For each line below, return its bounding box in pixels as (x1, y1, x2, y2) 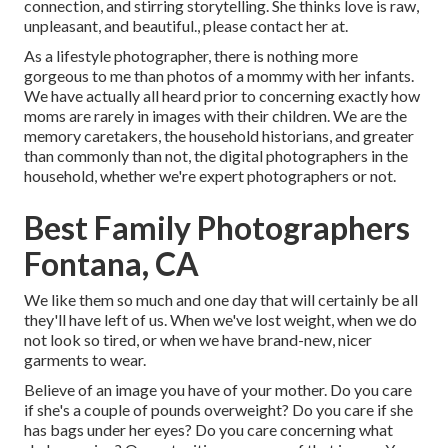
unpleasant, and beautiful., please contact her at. (24, 16, 348, 36)
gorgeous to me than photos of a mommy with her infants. (24, 66, 414, 86)
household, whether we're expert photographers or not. (24, 166, 396, 186)
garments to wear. (24, 350, 146, 370)
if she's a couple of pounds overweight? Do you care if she (24, 400, 413, 420)
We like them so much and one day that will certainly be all (24, 290, 418, 310)
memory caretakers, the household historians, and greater (24, 126, 414, 146)
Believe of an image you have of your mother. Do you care (24, 380, 412, 400)
